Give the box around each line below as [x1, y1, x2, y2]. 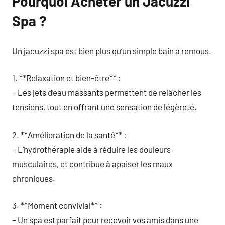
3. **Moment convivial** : [12, 200, 102, 210]
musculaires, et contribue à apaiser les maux [12, 158, 173, 169]
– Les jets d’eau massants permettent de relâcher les [12, 87, 201, 97]
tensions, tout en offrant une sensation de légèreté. [12, 102, 197, 112]
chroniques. [12, 173, 55, 183]
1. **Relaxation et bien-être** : [12, 73, 121, 83]
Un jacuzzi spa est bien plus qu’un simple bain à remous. [12, 45, 211, 56]
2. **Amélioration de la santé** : [12, 129, 127, 140]
